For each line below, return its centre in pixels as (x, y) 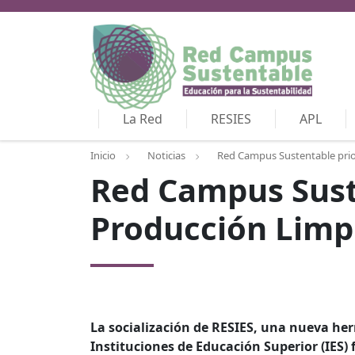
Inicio (103, 156)
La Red (143, 119)
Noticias (166, 156)
